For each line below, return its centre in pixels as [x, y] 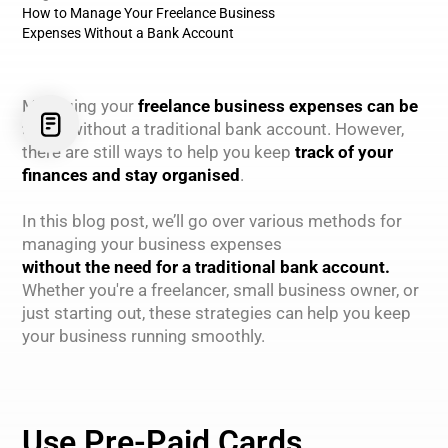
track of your [343, 152]
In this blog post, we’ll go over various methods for [211, 221]
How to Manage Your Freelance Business [148, 14]
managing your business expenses [151, 244]
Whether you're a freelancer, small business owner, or [220, 290]
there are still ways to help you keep [158, 152]
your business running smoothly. [143, 336]
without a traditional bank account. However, [234, 129]
